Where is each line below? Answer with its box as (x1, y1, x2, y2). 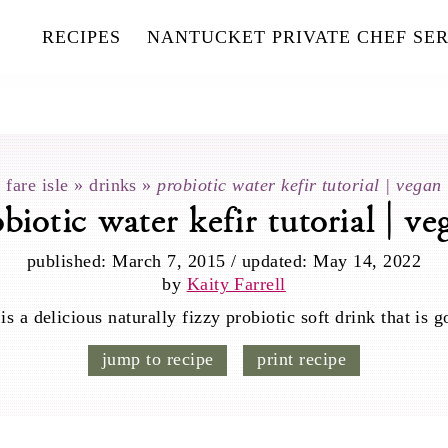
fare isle (6, 175, 69, 195)
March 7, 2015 (112, 251, 226, 271)
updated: (241, 251, 314, 271)
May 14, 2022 (313, 251, 422, 271)
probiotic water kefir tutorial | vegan (157, 175, 442, 195)
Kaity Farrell (186, 274, 286, 294)
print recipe (257, 349, 347, 369)
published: (26, 251, 113, 271)
